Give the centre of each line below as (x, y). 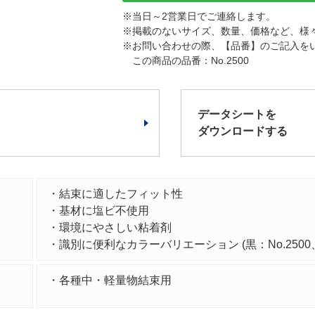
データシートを (237, 114)
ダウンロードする (243, 131)
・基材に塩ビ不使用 (98, 211)
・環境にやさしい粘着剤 (109, 227)
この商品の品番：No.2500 (191, 60)
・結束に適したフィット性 (115, 194)
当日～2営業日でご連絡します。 (204, 16)
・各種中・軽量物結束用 (109, 280)
